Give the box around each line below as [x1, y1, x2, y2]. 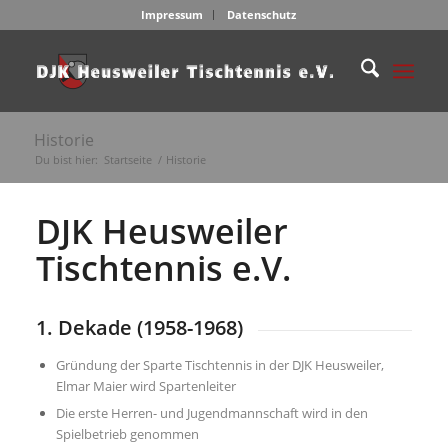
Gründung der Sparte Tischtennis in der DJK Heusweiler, [55, 355, 384, 374]
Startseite [103, 152, 152, 167]
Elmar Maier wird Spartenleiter [55, 376, 236, 395]
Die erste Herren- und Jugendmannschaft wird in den [55, 403, 368, 422]
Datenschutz [227, 7, 297, 22]
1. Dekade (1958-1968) [35, 314, 243, 342]
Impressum [141, 7, 204, 22]
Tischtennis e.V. [35, 245, 291, 291]
